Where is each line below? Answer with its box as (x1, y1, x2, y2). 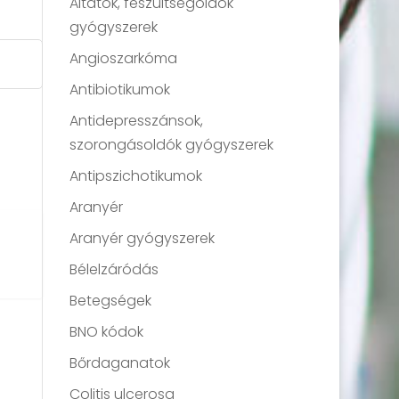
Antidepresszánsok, (69, 110, 204, 131)
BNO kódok (69, 321, 144, 342)
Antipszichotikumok (69, 165, 203, 186)
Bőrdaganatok (69, 352, 171, 373)
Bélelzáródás (69, 258, 159, 280)
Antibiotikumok (69, 78, 171, 100)
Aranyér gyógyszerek (69, 227, 216, 248)
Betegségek (69, 289, 152, 311)
